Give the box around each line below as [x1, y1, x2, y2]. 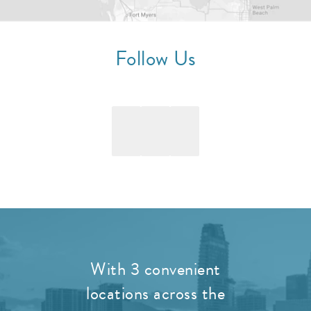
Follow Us [115, 42, 196, 74]
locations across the [86, 280, 225, 306]
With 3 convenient [90, 255, 221, 282]
